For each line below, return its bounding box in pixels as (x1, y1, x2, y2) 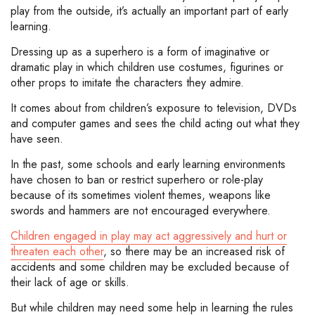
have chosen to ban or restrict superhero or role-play (11, 172, 263, 188)
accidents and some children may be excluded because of (11, 259, 289, 276)
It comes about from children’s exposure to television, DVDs (11, 100, 297, 117)
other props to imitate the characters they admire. (11, 75, 247, 91)
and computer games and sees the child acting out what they (11, 115, 300, 132)
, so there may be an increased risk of (103, 243, 285, 260)
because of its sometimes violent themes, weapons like (11, 187, 271, 204)
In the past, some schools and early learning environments (11, 156, 285, 173)
